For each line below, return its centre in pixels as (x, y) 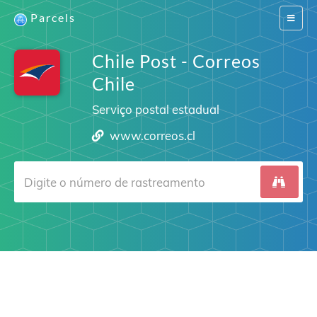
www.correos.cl (153, 136)
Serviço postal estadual (155, 109)
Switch (299, 17)
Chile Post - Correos (176, 61)
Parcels (53, 17)
